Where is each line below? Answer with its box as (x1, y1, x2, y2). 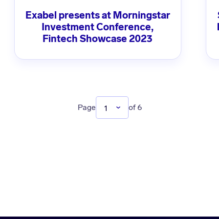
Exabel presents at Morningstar (25, 9, 170, 22)
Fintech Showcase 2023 (43, 33, 153, 45)
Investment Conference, (42, 21, 154, 33)
